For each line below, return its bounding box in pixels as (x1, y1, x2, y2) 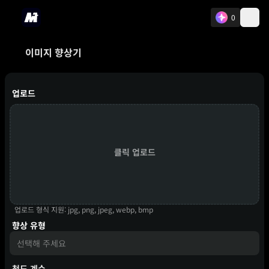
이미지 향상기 (25, 45, 82, 59)
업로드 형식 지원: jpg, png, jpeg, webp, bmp (14, 204, 153, 214)
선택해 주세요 (17, 237, 66, 249)
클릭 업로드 (113, 146, 156, 158)
